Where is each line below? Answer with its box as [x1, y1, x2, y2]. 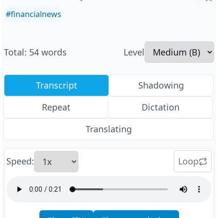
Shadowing [138, 79, 184, 91]
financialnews [11, 9, 61, 19]
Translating [85, 123, 132, 135]
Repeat [41, 101, 71, 113]
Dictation [142, 101, 180, 113]
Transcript [36, 79, 77, 91]
